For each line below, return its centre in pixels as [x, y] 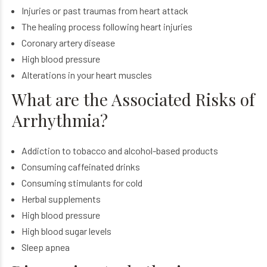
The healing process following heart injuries [107, 27]
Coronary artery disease [68, 43]
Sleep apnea [45, 247]
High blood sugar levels [66, 231]
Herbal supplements [61, 199]
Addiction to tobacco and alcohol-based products [119, 150]
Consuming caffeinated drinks [80, 167]
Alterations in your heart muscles [86, 75]
